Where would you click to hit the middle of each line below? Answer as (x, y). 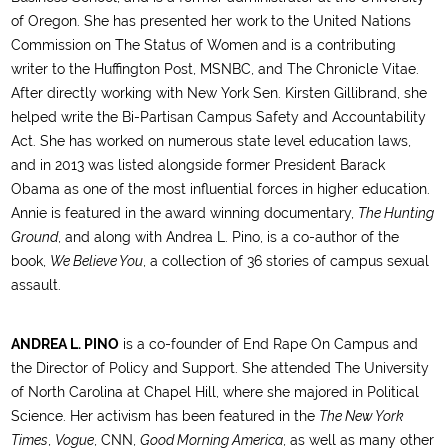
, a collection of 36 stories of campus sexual (286, 261)
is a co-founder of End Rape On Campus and (269, 344)
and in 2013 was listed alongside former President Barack (198, 165)
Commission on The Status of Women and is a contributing (204, 45)
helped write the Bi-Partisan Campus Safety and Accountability (219, 117)
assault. (36, 285)
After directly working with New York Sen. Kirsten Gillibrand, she (219, 93)
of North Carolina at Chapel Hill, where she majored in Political (215, 392)
